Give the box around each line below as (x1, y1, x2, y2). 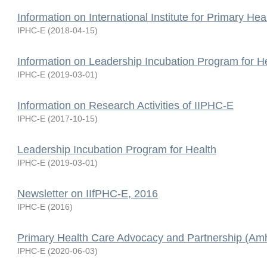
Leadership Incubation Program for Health (17, 144, 216, 156)
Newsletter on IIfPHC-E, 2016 (17, 188, 158, 200)
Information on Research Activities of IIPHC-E (17, 100, 234, 111)
